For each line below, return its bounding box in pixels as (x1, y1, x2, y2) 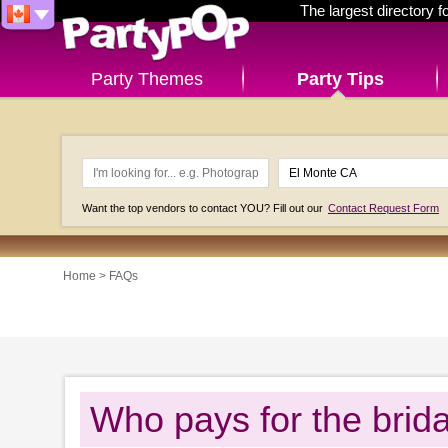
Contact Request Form (328, 202, 439, 214)
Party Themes (90, 69, 203, 89)
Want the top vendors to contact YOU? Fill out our (82, 202, 326, 214)
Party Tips (297, 69, 385, 89)
